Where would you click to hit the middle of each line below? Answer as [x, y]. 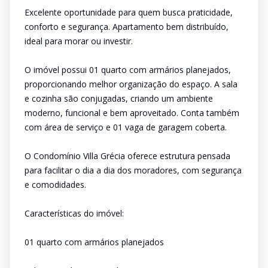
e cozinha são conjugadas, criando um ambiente [119, 98]
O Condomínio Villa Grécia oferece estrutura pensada [127, 156]
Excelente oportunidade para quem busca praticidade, [129, 12]
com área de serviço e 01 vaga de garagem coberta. [126, 127]
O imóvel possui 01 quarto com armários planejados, [128, 70]
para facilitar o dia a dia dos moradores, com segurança [133, 170]
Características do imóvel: [74, 213]
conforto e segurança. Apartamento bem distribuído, [127, 27]
